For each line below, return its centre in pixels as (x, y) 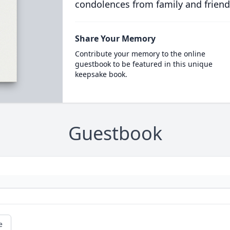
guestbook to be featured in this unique (143, 64)
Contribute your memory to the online (140, 54)
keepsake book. (101, 74)
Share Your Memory (115, 39)
